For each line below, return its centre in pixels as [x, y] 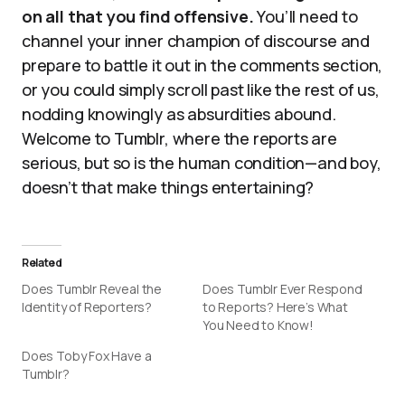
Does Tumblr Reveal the [92, 289]
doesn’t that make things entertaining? [168, 187]
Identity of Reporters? [87, 307]
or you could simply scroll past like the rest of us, [201, 89]
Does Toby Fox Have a [87, 356]
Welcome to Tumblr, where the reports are [179, 138]
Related [42, 263]
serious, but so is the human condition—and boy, [202, 163]
